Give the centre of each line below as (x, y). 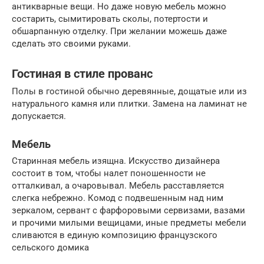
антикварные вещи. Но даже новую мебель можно (119, 7)
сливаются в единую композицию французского (115, 235)
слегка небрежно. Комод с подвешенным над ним (118, 198)
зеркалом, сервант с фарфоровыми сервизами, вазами (128, 211)
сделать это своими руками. (71, 44)
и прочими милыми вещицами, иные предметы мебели (129, 223)
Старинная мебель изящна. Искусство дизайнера (116, 161)
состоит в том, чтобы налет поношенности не (109, 174)
